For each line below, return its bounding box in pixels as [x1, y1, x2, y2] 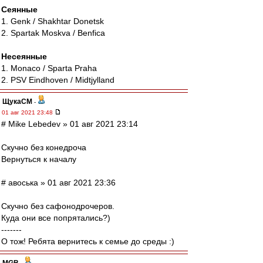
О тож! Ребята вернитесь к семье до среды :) [1, 237, 174, 246]
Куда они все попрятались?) [1, 213, 110, 222]
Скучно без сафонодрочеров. [1, 201, 114, 211]
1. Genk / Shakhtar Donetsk [1, 16, 104, 26]
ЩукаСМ [2, 97, 32, 106]
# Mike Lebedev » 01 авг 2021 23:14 [1, 119, 138, 129]
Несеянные [1, 52, 47, 61]
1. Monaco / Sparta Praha [1, 63, 97, 73]
